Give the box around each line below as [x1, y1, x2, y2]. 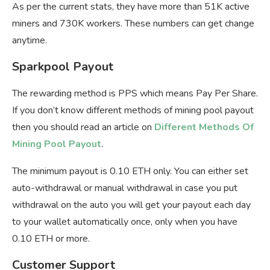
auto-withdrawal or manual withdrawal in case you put [12, 181, 237, 195]
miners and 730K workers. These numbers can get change [12, 17, 254, 31]
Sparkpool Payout [12, 58, 113, 75]
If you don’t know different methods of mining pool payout [12, 104, 254, 118]
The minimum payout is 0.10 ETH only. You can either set [12, 165, 248, 178]
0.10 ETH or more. [12, 232, 90, 246]
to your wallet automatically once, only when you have [12, 215, 237, 229]
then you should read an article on [12, 121, 154, 134]
